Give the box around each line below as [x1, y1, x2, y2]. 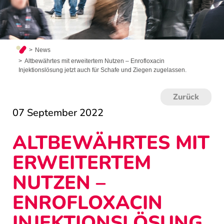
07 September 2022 [12, 106, 103, 120]
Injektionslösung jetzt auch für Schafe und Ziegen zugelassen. [18, 66, 186, 74]
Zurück [173, 91, 199, 103]
